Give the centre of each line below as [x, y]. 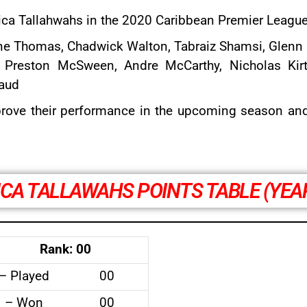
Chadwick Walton [118, 46]
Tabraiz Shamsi [218, 46]
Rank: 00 [65, 249]
